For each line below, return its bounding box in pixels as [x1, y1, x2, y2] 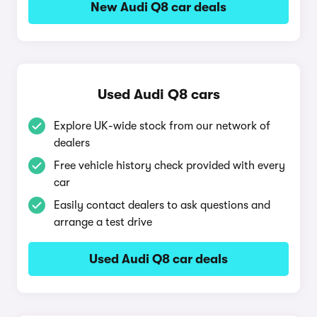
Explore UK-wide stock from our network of [54, 120, 270, 132]
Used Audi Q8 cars [97, 86, 220, 103]
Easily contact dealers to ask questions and [54, 199, 270, 212]
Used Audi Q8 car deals [89, 252, 228, 266]
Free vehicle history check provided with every [54, 159, 285, 172]
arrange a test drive [54, 216, 152, 229]
